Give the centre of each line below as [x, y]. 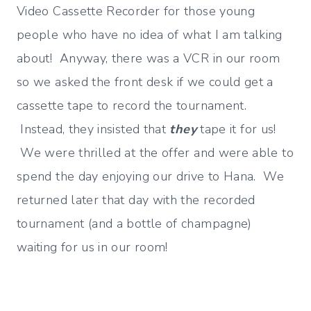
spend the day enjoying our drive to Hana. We [151, 177]
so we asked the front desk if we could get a [145, 82]
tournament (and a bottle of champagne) [134, 224]
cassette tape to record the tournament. [132, 106]
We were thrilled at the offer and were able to [155, 153]
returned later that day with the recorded [136, 200]
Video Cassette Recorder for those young [136, 11]
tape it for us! [236, 129]
